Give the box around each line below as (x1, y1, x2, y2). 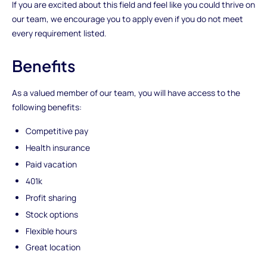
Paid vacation (26, 158, 77, 170)
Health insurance (26, 141, 91, 153)
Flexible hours (26, 225, 77, 237)
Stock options (26, 208, 79, 220)
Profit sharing (26, 191, 77, 203)
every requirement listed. (11, 27, 106, 39)
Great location (26, 241, 81, 253)
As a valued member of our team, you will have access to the (11, 87, 240, 99)
